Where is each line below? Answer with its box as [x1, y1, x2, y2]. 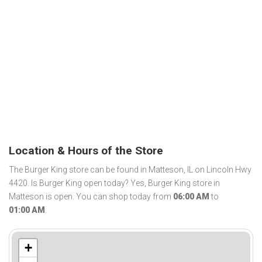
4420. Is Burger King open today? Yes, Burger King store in [9, 178, 220, 188]
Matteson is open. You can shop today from [9, 192, 173, 202]
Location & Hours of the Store [9, 143, 163, 157]
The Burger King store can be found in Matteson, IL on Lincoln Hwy [9, 165, 251, 175]
